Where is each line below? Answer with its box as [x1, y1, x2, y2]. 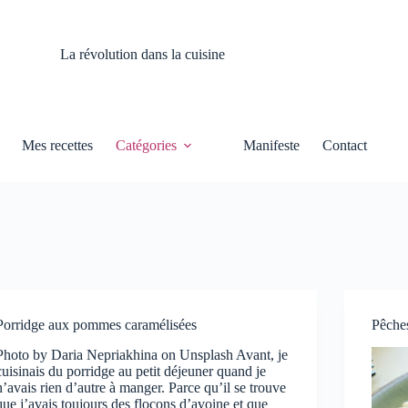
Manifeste [243, 138, 301, 153]
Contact [322, 138, 368, 153]
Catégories [116, 138, 178, 153]
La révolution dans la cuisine [60, 46, 226, 62]
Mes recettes [22, 138, 94, 153]
